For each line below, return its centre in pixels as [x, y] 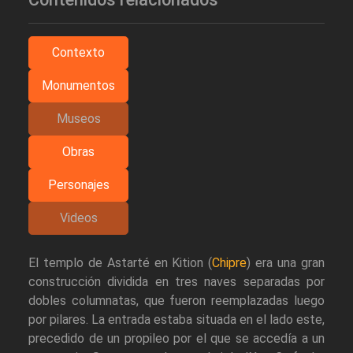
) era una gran [286, 262]
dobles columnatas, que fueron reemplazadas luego [176, 300]
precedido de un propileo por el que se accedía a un [176, 338]
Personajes [78, 184]
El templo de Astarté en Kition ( [121, 262]
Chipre [230, 262]
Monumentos [78, 85]
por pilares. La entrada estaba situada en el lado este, [176, 319]
